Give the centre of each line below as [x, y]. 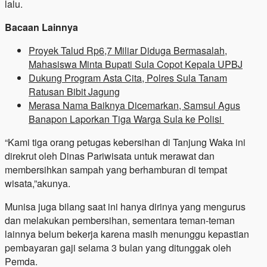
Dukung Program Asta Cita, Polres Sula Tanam [128, 77]
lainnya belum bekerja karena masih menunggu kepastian [127, 234]
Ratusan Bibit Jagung [74, 91]
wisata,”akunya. [38, 183]
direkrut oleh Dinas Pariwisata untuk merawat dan [110, 156]
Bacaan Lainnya [41, 27]
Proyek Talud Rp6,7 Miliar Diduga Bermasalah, [128, 50]
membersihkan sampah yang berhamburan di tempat [116, 169]
